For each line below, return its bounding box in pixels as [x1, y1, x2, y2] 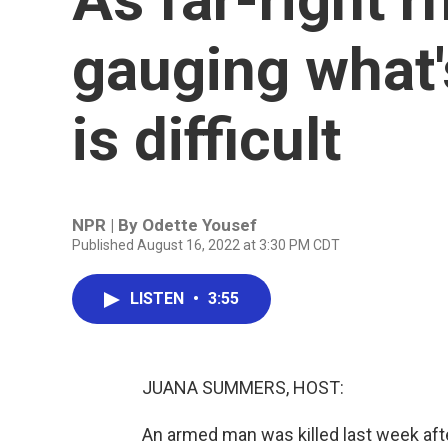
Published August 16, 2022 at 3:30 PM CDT [72, 237, 340, 253]
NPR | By [72, 215, 142, 235]
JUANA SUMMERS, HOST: [142, 377, 344, 398]
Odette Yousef [142, 215, 257, 235]
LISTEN [130, 289, 188, 308]
